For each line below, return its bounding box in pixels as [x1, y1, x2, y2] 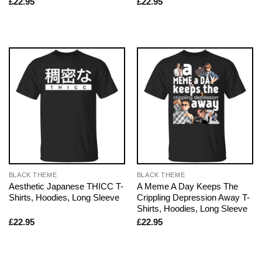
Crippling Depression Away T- [136, 192, 250, 202]
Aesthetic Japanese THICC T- [8, 181, 123, 191]
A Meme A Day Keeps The [136, 181, 238, 191]
